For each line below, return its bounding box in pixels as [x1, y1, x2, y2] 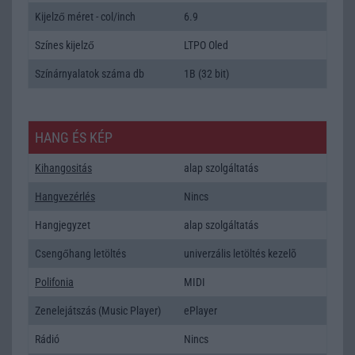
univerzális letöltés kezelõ [184, 246, 296, 260]
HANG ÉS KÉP [35, 128, 113, 146]
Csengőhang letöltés [35, 246, 126, 260]
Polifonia [35, 275, 74, 288]
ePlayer [184, 303, 217, 317]
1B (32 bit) [184, 67, 229, 80]
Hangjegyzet [35, 218, 90, 231]
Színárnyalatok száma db [35, 67, 144, 80]
